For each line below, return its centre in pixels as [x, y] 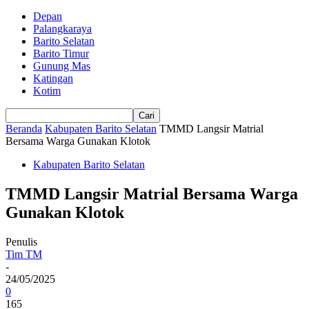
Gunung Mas [62, 66]
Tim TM [24, 254]
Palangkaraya [62, 29]
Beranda [24, 129]
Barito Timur [61, 53]
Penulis [21, 241]
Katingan [53, 78]
